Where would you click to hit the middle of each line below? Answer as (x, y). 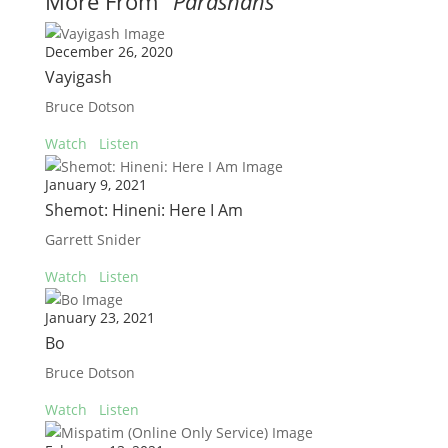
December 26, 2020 (108, 51)
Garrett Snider (92, 239)
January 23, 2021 (99, 317)
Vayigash (78, 77)
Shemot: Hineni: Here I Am (143, 210)
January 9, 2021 (95, 184)
